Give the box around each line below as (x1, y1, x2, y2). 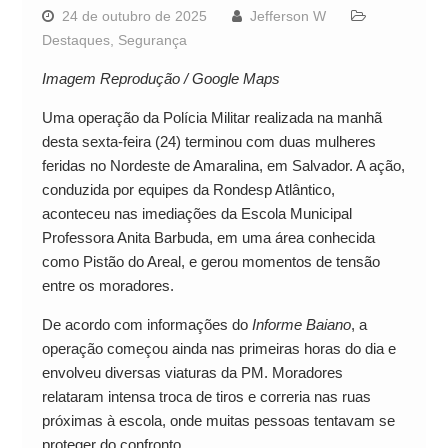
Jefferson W (249, 7, 326, 24)
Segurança (117, 31, 187, 48)
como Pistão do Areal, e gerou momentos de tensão (41, 252, 380, 270)
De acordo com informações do (41, 315, 252, 333)
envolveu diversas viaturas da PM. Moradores (41, 363, 343, 381)
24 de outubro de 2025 (61, 7, 207, 24)
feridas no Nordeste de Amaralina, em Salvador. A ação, (41, 156, 405, 174)
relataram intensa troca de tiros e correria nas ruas (41, 387, 371, 405)
